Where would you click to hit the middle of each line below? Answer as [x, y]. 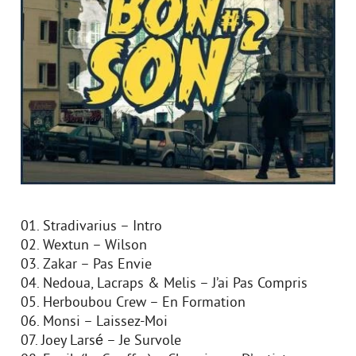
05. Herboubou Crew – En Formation [133, 303]
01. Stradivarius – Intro [91, 227]
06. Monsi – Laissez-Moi [94, 322]
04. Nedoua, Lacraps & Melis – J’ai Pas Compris [164, 284]
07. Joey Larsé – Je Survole [101, 341]
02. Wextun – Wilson [84, 246]
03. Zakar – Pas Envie [86, 265]
